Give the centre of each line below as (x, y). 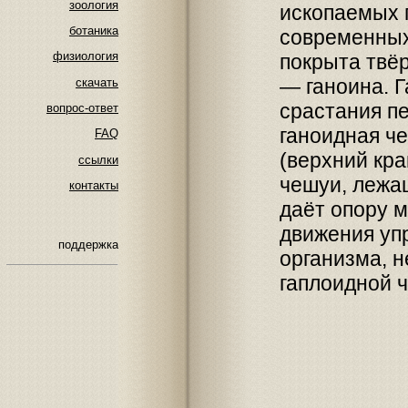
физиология (86, 56)
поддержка (88, 245)
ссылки (98, 159)
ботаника (94, 30)
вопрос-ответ (82, 107)
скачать (97, 82)
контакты (94, 185)
